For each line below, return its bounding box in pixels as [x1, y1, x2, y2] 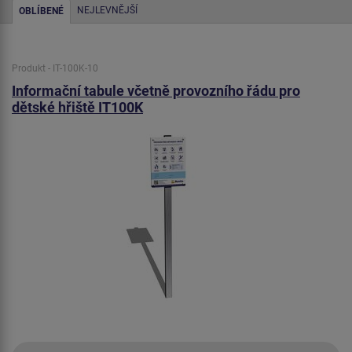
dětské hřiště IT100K [12, 98, 143, 115]
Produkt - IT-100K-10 [12, 63, 98, 74]
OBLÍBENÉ [19, 5, 64, 16]
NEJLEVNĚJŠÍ [77, 5, 137, 16]
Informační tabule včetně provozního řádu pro [12, 82, 300, 99]
